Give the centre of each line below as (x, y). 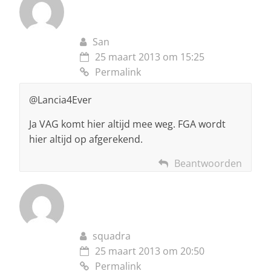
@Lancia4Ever (60, 100)
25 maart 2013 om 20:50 (150, 251)
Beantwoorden (208, 163)
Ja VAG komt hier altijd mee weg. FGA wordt (127, 124)
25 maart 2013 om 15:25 (150, 57)
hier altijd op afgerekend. (86, 139)
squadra (112, 236)
